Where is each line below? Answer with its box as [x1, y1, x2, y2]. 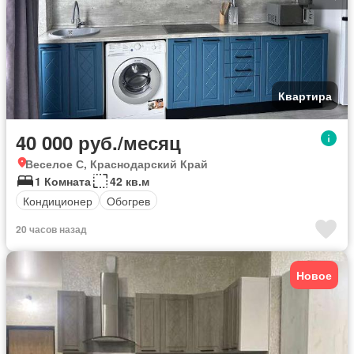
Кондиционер [23, 192, 92, 209]
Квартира [278, 88, 332, 104]
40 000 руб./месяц [16, 129, 181, 156]
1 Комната [35, 173, 91, 190]
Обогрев [107, 192, 150, 209]
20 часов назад [16, 222, 87, 237]
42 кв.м [110, 173, 149, 190]
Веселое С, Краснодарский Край [25, 156, 208, 172]
